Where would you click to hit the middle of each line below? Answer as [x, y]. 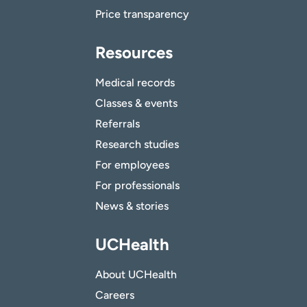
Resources [134, 52]
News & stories [132, 206]
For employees [132, 164]
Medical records [135, 82]
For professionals [137, 185]
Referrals [118, 123]
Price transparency [142, 14]
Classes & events [136, 103]
